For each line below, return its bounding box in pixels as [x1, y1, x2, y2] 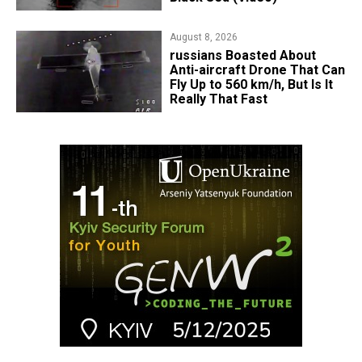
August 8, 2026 [169, 32, 238, 44]
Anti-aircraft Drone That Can [169, 62, 345, 78]
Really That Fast [169, 91, 267, 107]
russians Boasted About [169, 48, 316, 64]
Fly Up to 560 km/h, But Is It [169, 77, 333, 93]
